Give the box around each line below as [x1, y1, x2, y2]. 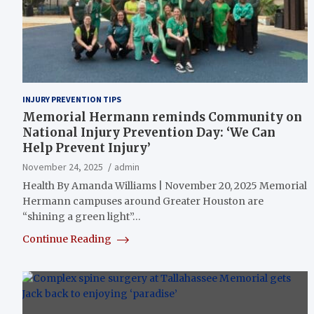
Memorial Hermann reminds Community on [22, 109, 302, 125]
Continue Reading [22, 232, 114, 245]
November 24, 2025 [22, 160, 103, 173]
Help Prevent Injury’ [22, 139, 151, 156]
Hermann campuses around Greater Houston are [22, 194, 264, 207]
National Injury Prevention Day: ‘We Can [22, 124, 275, 140]
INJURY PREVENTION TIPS [22, 93, 121, 104]
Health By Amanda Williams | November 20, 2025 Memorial [22, 179, 307, 192]
